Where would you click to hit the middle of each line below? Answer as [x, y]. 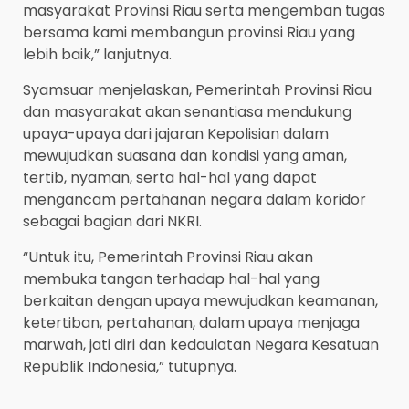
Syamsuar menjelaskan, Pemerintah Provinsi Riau [197, 90]
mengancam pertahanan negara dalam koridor [194, 200]
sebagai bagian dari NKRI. [112, 222]
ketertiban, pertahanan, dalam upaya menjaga [191, 323]
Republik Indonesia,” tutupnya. [130, 367]
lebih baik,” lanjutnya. [97, 55]
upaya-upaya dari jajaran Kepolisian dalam [176, 134]
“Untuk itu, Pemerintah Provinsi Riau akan [168, 257]
